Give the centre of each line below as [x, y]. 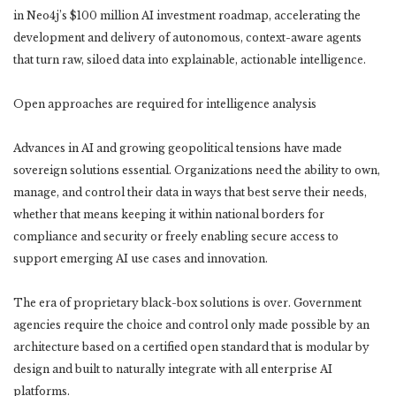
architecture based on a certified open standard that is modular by [191, 346]
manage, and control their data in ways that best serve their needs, [190, 192]
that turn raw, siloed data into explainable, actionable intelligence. [190, 59]
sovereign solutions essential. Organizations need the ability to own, [197, 170]
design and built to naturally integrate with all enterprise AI [173, 369]
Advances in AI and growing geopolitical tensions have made [178, 148]
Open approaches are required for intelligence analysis [165, 103]
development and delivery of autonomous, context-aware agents [187, 37]
